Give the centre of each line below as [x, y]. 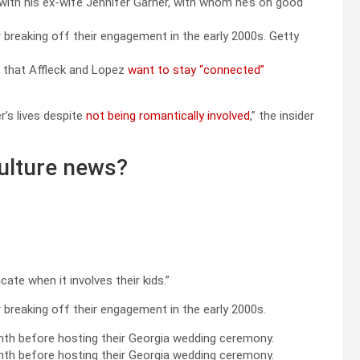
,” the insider [282, 115]
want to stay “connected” [196, 70]
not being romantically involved [168, 115]
